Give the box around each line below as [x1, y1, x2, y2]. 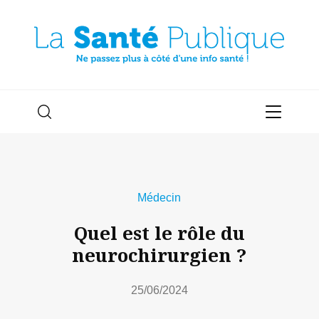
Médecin [137, 191, 182, 204]
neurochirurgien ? [72, 241, 247, 268]
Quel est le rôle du [73, 219, 245, 246]
